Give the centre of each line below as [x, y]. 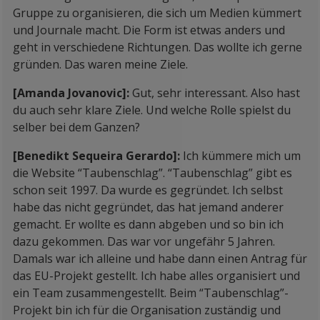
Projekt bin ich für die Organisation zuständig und [147, 310]
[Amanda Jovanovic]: [72, 93]
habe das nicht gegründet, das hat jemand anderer [148, 207]
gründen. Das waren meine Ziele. [100, 64]
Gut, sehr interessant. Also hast [216, 93]
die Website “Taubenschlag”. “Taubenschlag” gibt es [152, 173]
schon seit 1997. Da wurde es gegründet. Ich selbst [148, 190]
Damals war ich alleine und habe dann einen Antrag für [160, 259]
